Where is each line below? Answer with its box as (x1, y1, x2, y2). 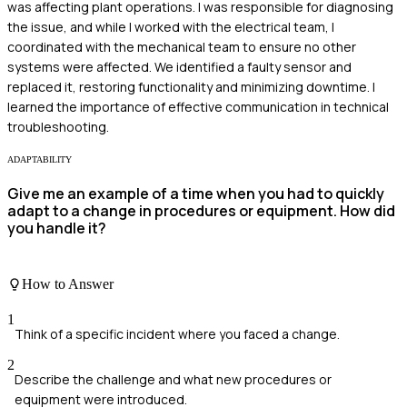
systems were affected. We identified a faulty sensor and (7, 58, 352, 76)
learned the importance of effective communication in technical (7, 98, 389, 116)
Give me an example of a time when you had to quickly (7, 184, 384, 204)
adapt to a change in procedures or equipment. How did (7, 201, 395, 222)
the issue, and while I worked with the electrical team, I (7, 18, 334, 36)
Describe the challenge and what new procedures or (15, 371, 332, 389)
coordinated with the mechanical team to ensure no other (7, 38, 356, 56)
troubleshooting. (7, 118, 109, 136)
